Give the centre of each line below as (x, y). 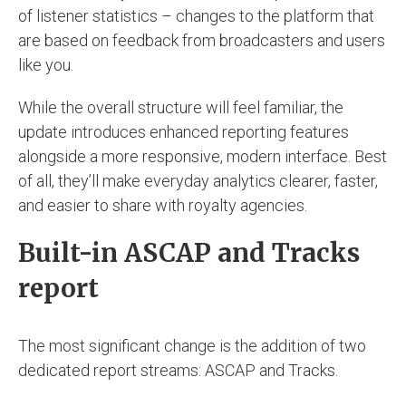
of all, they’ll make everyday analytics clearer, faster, (198, 180)
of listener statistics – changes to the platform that (196, 15)
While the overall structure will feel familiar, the (181, 107)
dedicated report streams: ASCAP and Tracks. (178, 370)
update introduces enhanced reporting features (184, 131)
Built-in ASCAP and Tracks (189, 252)
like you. (46, 64)
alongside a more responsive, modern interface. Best (203, 156)
